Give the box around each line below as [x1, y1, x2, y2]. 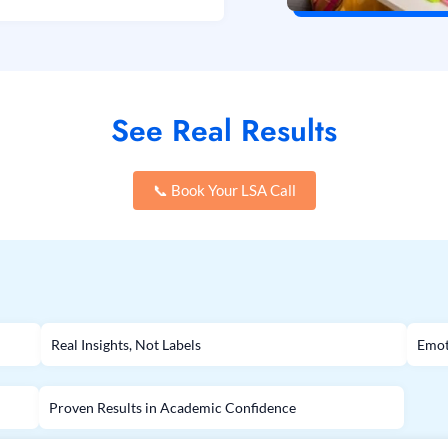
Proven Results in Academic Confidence [49, 399, 297, 417]
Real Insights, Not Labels [50, 336, 201, 354]
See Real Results [111, 109, 337, 153]
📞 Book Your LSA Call [152, 181, 296, 200]
